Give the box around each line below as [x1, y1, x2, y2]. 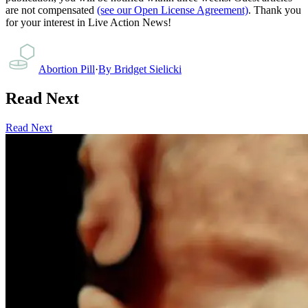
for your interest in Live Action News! [5, 16, 171, 28]
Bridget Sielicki [114, 63, 181, 75]
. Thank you [248, 3, 301, 16]
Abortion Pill [38, 63, 95, 75]
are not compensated [5, 3, 94, 16]
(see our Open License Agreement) [97, 3, 248, 16]
